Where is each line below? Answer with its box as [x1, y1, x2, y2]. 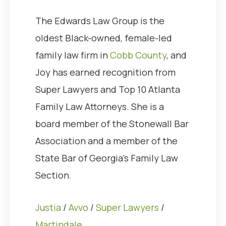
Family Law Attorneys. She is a [35, 100, 164, 112]
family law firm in [35, 48, 110, 61]
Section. [35, 168, 72, 181]
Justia [35, 201, 61, 213]
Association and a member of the [35, 134, 178, 147]
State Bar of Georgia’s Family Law [35, 151, 178, 164]
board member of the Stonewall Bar [35, 117, 189, 130]
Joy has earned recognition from [35, 66, 176, 78]
